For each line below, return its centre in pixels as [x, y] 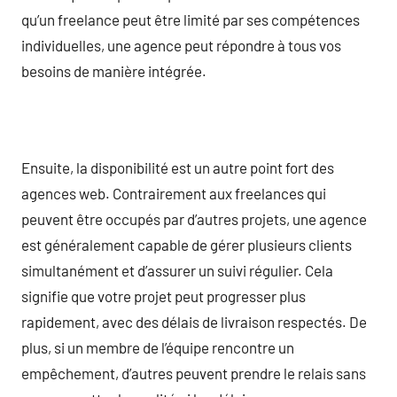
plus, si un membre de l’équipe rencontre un [158, 347]
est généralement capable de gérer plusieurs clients [187, 244]
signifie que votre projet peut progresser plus [163, 296]
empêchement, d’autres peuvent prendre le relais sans [194, 373]
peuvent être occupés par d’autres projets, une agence [194, 218]
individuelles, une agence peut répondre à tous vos [181, 45]
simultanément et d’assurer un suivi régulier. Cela [177, 270]
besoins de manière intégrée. [114, 70]
